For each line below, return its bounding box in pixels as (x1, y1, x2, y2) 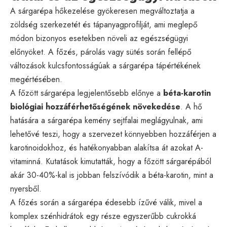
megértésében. (10, 73, 62, 85)
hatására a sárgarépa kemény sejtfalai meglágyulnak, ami (10, 114, 203, 126)
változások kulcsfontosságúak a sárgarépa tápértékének (10, 59, 201, 71)
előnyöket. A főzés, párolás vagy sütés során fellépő (10, 46, 192, 58)
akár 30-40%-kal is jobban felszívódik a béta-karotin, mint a (10, 169, 213, 181)
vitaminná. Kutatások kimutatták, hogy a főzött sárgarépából (10, 155, 211, 167)
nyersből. (10, 182, 42, 195)
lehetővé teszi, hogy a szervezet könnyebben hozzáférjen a (10, 128, 216, 140)
